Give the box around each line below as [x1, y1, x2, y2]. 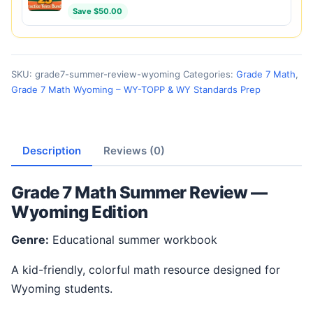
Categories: [183, 68, 236, 80]
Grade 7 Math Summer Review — [11, 182, 268, 203]
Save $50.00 [73, 6, 123, 17]
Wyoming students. [11, 282, 112, 296]
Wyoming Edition [11, 202, 148, 223]
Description [22, 144, 81, 158]
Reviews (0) [103, 144, 165, 158]
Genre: [20, 233, 49, 247]
